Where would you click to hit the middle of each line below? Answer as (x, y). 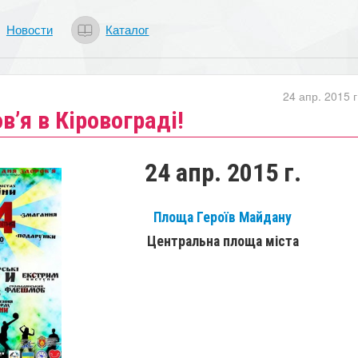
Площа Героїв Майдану (223, 217)
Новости (29, 28)
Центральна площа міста (223, 241)
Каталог (127, 28)
